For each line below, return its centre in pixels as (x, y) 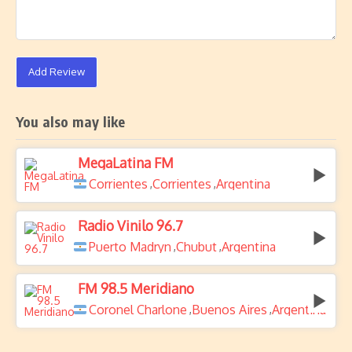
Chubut (196, 247)
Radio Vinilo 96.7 (130, 225)
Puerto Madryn (130, 247)
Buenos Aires (229, 310)
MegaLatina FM (126, 163)
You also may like (71, 121)
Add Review (57, 71)
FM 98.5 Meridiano (136, 288)
